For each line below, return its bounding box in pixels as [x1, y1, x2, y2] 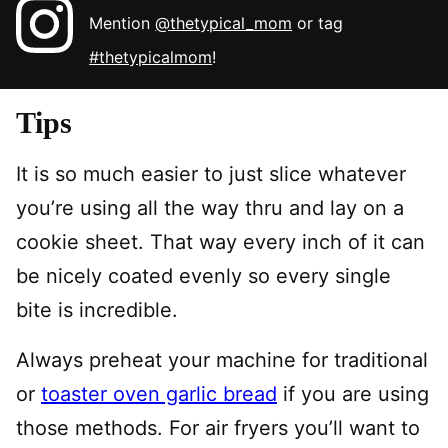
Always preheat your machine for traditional [16, 347, 428, 372]
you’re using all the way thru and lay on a [16, 195, 404, 220]
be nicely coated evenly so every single [16, 263, 391, 288]
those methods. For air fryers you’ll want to [16, 415, 420, 440]
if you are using [277, 381, 429, 406]
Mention [89, 12, 156, 33]
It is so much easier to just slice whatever [16, 161, 406, 186]
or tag [292, 12, 344, 33]
